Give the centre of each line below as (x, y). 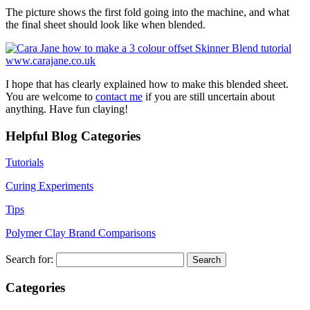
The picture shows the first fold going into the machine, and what (147, 12)
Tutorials (25, 163)
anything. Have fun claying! (67, 109)
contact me (119, 96)
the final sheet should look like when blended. (106, 24)
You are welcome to (51, 96)
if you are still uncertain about (209, 96)
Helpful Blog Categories (73, 136)
